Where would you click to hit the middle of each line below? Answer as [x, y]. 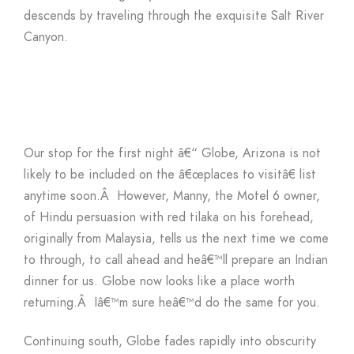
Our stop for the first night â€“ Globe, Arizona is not [172, 154]
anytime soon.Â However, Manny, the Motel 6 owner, [172, 196]
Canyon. [46, 38]
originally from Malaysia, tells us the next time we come [176, 239]
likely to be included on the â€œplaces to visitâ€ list [170, 175]
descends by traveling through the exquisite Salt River [174, 16]
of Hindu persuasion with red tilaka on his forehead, [169, 218]
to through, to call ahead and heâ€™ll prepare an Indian [176, 260]
